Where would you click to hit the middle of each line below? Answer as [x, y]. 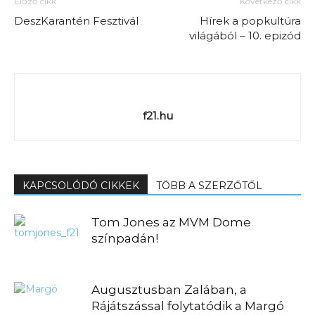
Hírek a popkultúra [250, 21]
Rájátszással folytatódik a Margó [188, 306]
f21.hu [157, 116]
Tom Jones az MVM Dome [171, 222]
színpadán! [125, 238]
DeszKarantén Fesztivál [76, 21]
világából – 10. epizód [245, 36]
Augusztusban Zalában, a [169, 290]
